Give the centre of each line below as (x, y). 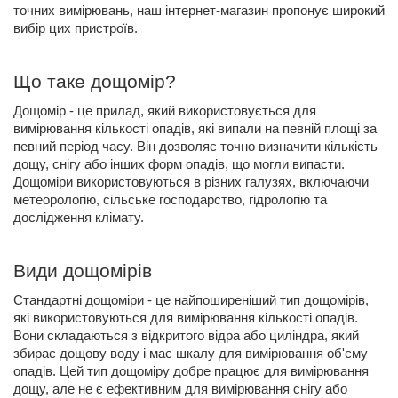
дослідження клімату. (79, 218)
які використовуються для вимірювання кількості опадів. (186, 318)
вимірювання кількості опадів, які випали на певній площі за (195, 129)
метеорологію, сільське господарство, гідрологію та (170, 200)
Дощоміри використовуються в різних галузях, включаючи (191, 183)
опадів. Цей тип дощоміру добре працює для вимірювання (191, 372)
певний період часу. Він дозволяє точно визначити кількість (195, 147)
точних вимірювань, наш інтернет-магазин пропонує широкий (199, 11)
